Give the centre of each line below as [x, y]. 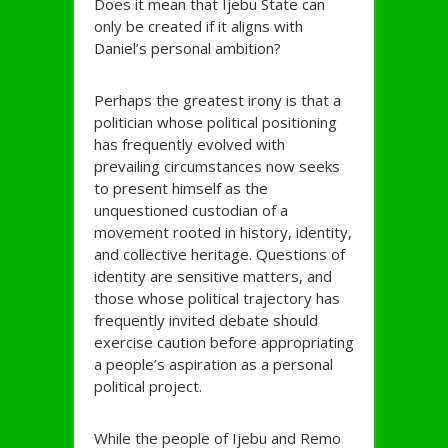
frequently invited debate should [206, 320]
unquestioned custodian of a [191, 210]
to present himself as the [181, 188]
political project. [148, 386]
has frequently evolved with [189, 144]
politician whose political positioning [215, 122]
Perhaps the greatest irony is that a [217, 100]
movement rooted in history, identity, [223, 232]
